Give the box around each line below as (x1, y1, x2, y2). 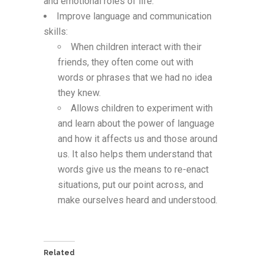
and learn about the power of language (58, 117, 214, 129)
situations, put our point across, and (58, 179, 203, 190)
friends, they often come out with (58, 56, 193, 68)
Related (44, 248, 75, 257)
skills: (44, 25, 68, 37)
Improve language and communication (57, 10, 212, 22)
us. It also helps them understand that (58, 148, 212, 160)
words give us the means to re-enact (58, 163, 209, 175)
